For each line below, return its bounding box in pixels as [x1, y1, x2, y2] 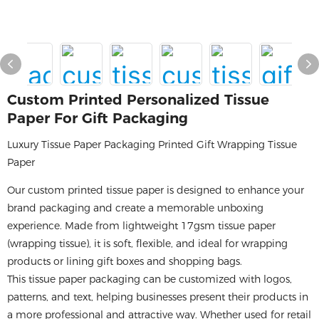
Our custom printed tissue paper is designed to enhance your [7, 184, 304, 197]
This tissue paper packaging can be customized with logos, [7, 273, 292, 286]
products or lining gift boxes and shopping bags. [7, 255, 242, 268]
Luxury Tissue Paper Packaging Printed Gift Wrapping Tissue [7, 138, 297, 151]
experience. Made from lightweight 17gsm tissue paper [7, 219, 276, 232]
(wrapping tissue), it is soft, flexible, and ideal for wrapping [7, 237, 288, 250]
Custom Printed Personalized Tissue [7, 91, 269, 108]
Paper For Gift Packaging [7, 110, 188, 127]
